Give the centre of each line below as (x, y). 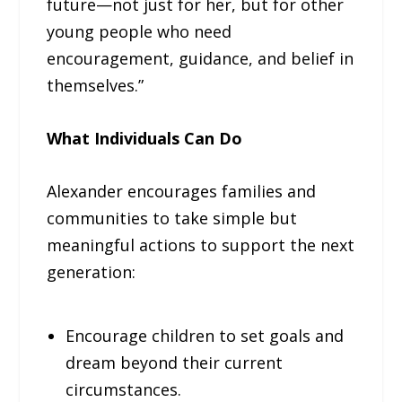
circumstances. (123, 389)
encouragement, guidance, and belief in (201, 58)
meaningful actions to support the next (201, 245)
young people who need (140, 31)
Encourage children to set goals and (204, 335)
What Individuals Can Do (145, 138)
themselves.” (96, 85)
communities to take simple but (172, 218)
